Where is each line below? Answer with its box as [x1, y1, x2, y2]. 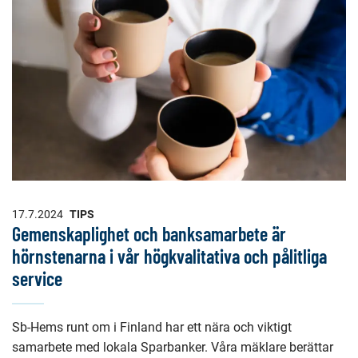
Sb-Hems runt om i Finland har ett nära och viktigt [12, 319, 292, 335]
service [12, 266, 62, 290]
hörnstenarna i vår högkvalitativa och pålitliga [12, 244, 327, 268]
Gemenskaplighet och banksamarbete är [12, 221, 286, 245]
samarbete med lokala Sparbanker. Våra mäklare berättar [12, 339, 333, 355]
